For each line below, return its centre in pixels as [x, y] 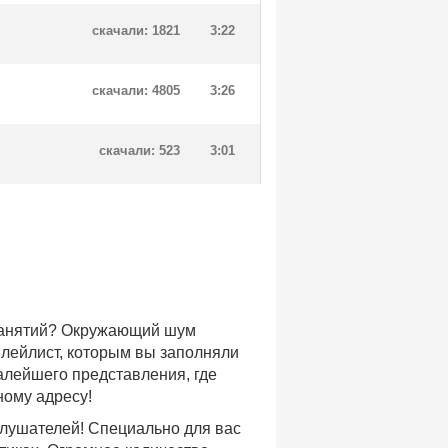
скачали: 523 [139, 150]
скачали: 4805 [136, 90]
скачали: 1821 [136, 30]
